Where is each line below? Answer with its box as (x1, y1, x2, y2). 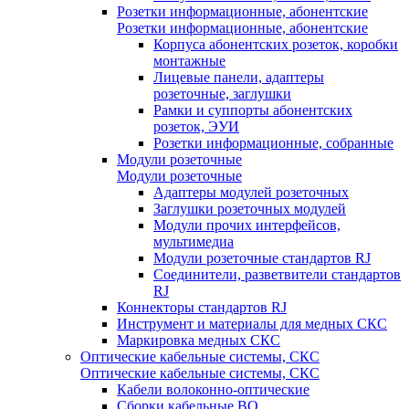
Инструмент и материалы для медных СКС (117, 316, 387, 331)
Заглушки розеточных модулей (153, 201, 346, 216)
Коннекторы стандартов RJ (117, 299, 287, 315)
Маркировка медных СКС (117, 332, 280, 348)
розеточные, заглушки (153, 86, 291, 101)
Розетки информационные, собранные (153, 135, 393, 151)
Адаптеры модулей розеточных (153, 184, 349, 200)
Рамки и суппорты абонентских (153, 102, 352, 118)
